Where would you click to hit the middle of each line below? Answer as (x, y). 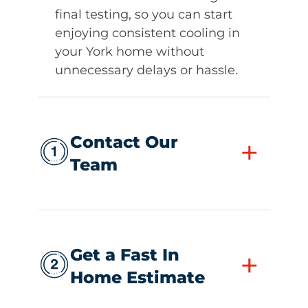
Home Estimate (137, 277)
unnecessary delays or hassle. (146, 70)
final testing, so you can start (144, 14)
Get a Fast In (125, 254)
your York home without (130, 51)
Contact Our (124, 142)
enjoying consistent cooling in (147, 33)
